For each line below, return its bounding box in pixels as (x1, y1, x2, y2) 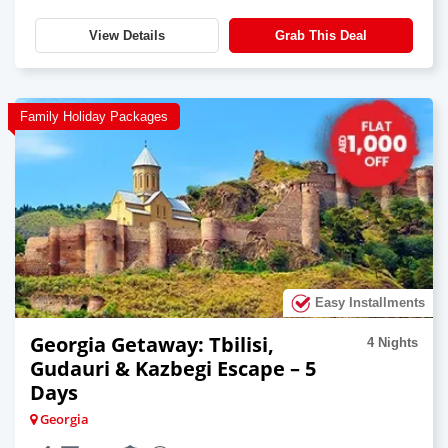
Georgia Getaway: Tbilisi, (30, 330, 274, 358)
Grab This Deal (275, 27, 367, 43)
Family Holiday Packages (20, 108, 168, 124)
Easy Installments (311, 294, 425, 310)
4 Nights (367, 334, 418, 350)
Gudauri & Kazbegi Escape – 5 (30, 354, 316, 382)
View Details (89, 27, 165, 43)
